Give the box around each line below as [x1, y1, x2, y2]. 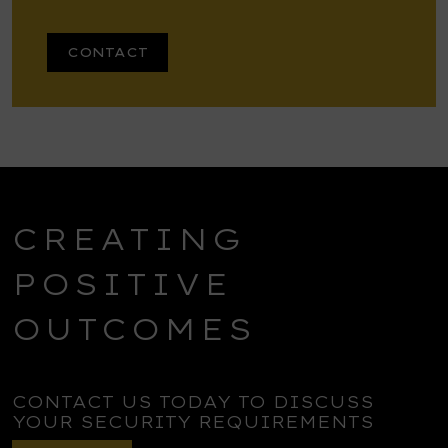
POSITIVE [12, 265, 232, 303]
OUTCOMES [12, 310, 256, 348]
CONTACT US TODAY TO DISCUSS [12, 391, 374, 412]
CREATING [12, 220, 245, 258]
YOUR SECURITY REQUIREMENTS [12, 411, 374, 432]
